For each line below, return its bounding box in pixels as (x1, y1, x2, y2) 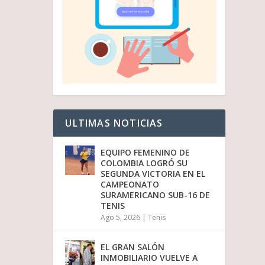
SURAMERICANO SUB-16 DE (101, 189, 211, 201)
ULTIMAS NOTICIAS (65, 116, 163, 130)
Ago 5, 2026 (101, 212, 141, 222)
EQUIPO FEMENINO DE (101, 146, 190, 158)
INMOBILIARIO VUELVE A (101, 251, 198, 263)
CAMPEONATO (101, 178, 160, 190)
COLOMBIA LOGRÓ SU (101, 157, 188, 169)
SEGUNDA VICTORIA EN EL (101, 167, 206, 179)
